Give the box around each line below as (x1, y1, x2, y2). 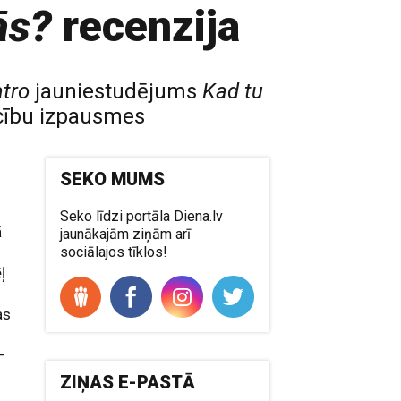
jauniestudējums (30, 79, 202, 104)
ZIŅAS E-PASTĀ (60, 371, 196, 393)
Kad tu (202, 79, 263, 104)
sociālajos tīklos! (60, 243, 168, 260)
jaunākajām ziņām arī (60, 226, 192, 243)
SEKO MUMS (60, 168, 166, 190)
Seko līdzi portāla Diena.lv (60, 208, 224, 225)
